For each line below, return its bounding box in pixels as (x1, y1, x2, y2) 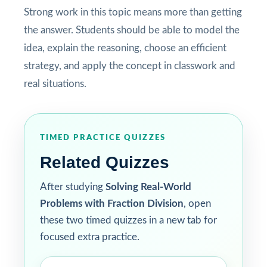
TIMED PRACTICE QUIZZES (40, 133, 166, 142)
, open (184, 198, 211, 209)
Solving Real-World (105, 181, 191, 192)
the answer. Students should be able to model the (24, 24, 240, 35)
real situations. (24, 78, 86, 89)
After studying (40, 181, 105, 192)
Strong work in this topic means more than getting (24, 7, 242, 17)
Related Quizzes (40, 153, 169, 172)
